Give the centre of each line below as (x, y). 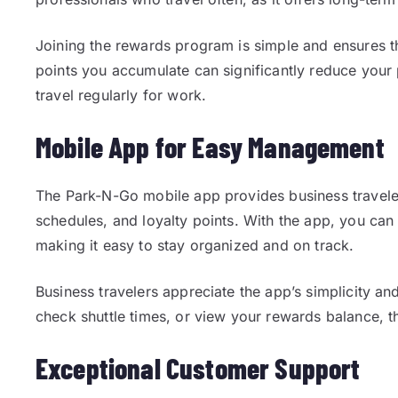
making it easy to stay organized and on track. (195, 245)
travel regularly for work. (121, 95)
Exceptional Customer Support (198, 368)
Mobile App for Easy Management (210, 147)
